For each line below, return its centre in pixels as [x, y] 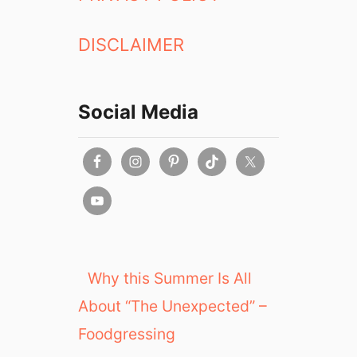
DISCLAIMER [131, 45]
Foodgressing [127, 334]
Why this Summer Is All [170, 278]
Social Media [138, 112]
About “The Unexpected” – [173, 306]
